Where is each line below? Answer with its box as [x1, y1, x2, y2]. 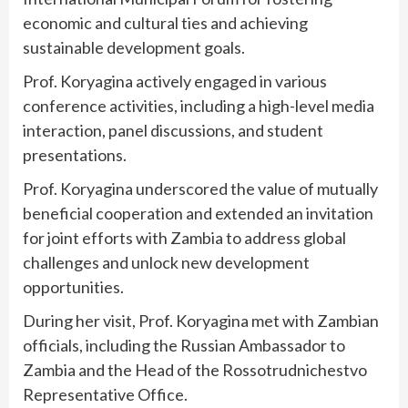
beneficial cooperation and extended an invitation [23, 202, 373, 223]
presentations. [23, 144, 127, 165]
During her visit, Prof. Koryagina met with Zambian [23, 310, 379, 331]
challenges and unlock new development [23, 251, 310, 272]
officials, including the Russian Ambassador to [23, 334, 345, 355]
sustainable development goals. [23, 36, 245, 57]
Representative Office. [23, 383, 188, 404]
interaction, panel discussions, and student [23, 119, 323, 140]
